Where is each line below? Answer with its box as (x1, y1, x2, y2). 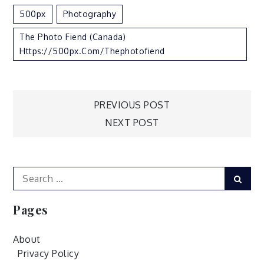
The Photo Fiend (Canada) (19, 31, 126, 42)
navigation (24, 126, 150, 160)
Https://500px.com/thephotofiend (19, 45, 165, 56)
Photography (62, 8, 117, 19)
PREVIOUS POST (94, 98, 170, 111)
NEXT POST (105, 116, 159, 128)
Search (12, 167, 44, 179)
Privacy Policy (18, 247, 80, 259)
